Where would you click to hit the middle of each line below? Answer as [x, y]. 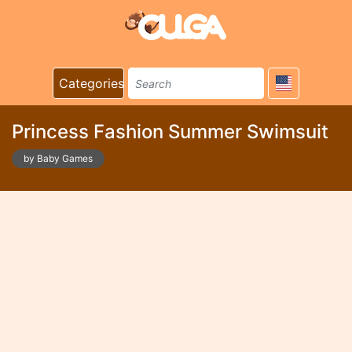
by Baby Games [58, 158]
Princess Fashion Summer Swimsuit [170, 132]
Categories [92, 83]
